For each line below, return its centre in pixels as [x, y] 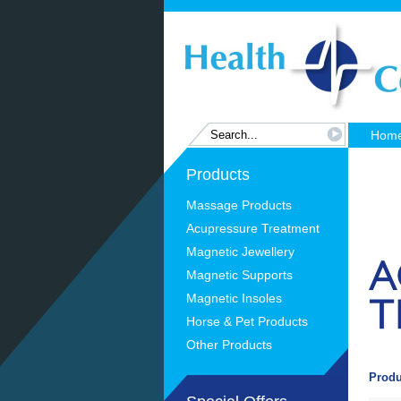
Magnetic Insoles [234, 298]
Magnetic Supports [239, 275]
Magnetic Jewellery [240, 252]
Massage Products [239, 205]
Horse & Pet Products [247, 321]
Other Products [229, 345]
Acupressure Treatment [253, 228]
